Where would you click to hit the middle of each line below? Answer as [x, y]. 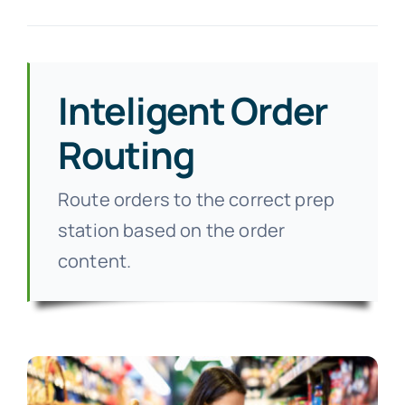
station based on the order [171, 231]
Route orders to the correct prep [196, 200]
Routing [126, 154]
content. [94, 261]
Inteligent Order [193, 110]
